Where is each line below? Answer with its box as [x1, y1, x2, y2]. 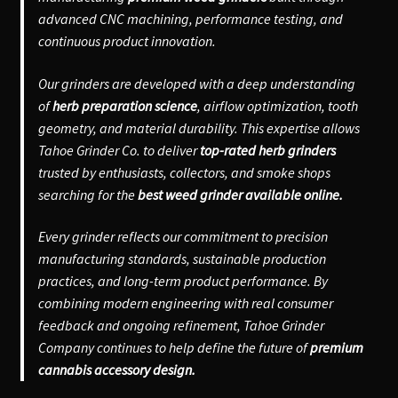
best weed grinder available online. [137, 185, 343, 203]
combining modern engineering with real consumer [37, 294, 333, 313]
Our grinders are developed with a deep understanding [37, 74, 355, 92]
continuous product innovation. [37, 31, 216, 50]
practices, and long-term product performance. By [37, 272, 328, 291]
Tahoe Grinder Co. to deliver [37, 140, 200, 159]
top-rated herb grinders [199, 140, 336, 159]
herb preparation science [52, 96, 197, 115]
